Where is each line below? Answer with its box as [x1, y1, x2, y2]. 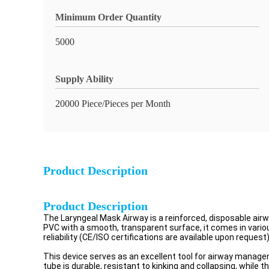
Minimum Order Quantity [55, 12, 162, 22]
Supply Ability [55, 74, 113, 84]
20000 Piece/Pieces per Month [55, 98, 171, 109]
